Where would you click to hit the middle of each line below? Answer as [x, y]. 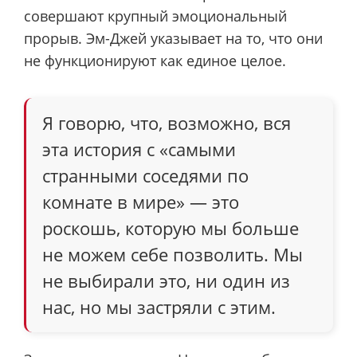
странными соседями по [145, 175]
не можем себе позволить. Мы [173, 254]
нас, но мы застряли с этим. [159, 306]
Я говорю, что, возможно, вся [167, 122]
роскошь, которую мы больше [171, 228]
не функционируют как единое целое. [155, 61]
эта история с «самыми [139, 149]
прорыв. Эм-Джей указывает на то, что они [173, 39]
